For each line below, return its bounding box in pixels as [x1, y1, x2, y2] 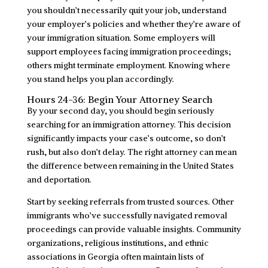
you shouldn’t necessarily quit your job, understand [26, 4, 227, 16]
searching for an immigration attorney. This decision [26, 118, 231, 130]
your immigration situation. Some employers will [26, 32, 215, 43]
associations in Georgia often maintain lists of [26, 251, 204, 262]
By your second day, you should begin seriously [26, 105, 214, 116]
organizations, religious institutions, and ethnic [26, 237, 209, 248]
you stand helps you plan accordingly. [26, 73, 174, 84]
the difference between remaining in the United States [26, 160, 234, 171]
